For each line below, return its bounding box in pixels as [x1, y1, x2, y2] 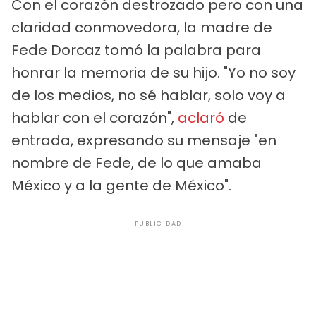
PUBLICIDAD [134, 219, 182, 229]
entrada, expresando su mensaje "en [11, 130, 276, 151]
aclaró [178, 108, 224, 128]
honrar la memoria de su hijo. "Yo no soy [11, 63, 296, 83]
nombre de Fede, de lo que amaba [11, 153, 262, 174]
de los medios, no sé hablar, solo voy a [11, 85, 286, 106]
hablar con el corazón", [11, 108, 178, 128]
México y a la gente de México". [11, 176, 231, 196]
